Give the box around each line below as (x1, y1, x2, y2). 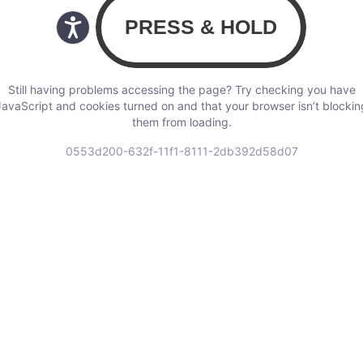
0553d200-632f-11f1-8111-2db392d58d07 (65, 144, 298, 159)
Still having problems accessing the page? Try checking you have (7, 83, 356, 97)
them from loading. (131, 115, 232, 130)
